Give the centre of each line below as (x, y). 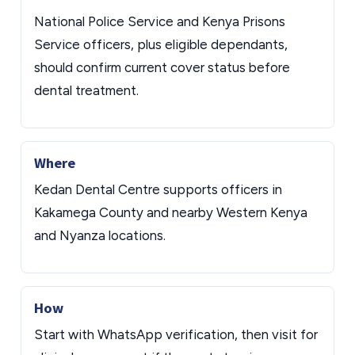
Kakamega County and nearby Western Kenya (171, 212)
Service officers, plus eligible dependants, (161, 44)
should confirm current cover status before (162, 67)
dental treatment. (86, 90)
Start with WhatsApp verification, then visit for (176, 334)
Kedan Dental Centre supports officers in (158, 189)
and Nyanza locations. (100, 235)
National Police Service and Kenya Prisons (160, 21)
